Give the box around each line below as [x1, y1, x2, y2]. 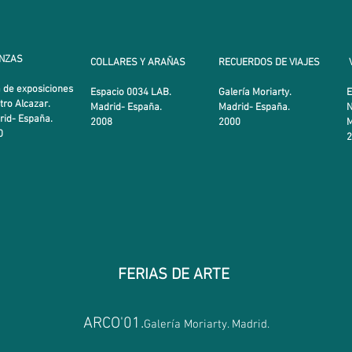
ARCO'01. [82, 314, 144, 333]
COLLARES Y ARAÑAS [90, 57, 188, 69]
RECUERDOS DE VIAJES [218, 57, 320, 69]
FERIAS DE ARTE [118, 266, 229, 284]
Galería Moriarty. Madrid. [143, 317, 269, 332]
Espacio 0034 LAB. [90, 86, 176, 99]
